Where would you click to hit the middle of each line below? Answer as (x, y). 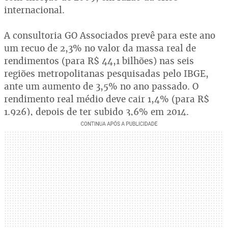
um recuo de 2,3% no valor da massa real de (100, 48)
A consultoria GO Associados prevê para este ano (110, 35)
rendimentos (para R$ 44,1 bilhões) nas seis (99, 61)
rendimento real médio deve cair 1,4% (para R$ (107, 99)
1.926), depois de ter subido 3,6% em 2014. (96, 112)
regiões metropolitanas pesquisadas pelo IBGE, (106, 74)
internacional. (34, 10)
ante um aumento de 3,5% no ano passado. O (101, 86)
